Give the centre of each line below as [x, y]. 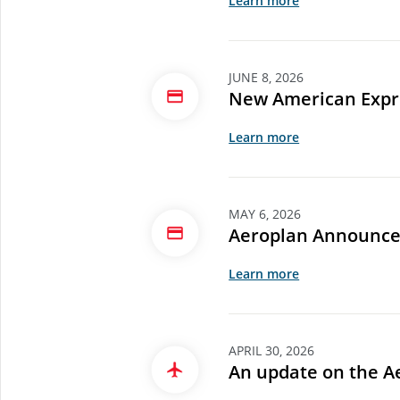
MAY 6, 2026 [265, 214]
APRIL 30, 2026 [272, 351]
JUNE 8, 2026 [267, 78]
